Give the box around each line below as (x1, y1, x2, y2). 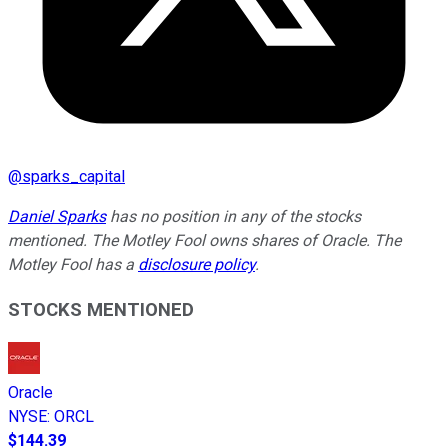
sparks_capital (22, 166, 125, 186)
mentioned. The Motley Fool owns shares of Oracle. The (8, 230, 401, 250)
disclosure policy (138, 254, 255, 274)
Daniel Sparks (8, 206, 106, 226)
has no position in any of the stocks (106, 206, 361, 226)
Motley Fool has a (8, 254, 138, 274)
